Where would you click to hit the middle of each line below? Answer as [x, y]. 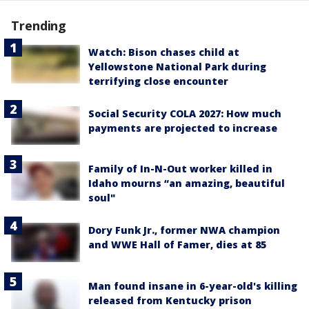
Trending [39, 26]
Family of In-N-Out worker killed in [180, 169]
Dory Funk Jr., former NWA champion [184, 230]
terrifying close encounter [158, 81]
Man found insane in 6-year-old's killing [193, 286]
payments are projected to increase [183, 128]
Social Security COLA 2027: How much [185, 114]
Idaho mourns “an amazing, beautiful [187, 183]
